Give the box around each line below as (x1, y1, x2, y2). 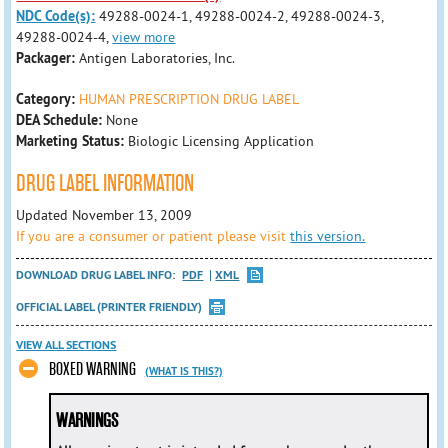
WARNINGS (55, 409, 118, 433)
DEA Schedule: (16, 111, 103, 129)
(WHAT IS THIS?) (144, 364, 223, 379)
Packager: (16, 49, 80, 67)
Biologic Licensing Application (128, 132, 315, 150)
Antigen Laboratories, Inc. (79, 49, 236, 67)
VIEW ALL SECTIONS (16, 337, 117, 354)
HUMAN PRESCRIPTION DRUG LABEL (79, 90, 300, 108)
